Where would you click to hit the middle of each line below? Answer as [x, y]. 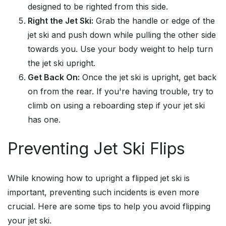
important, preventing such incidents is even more [103, 192]
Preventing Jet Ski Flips [96, 149]
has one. [44, 120]
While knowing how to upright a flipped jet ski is [99, 178]
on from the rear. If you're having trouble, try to [121, 92]
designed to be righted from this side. [98, 7]
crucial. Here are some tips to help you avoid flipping [109, 207]
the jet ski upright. [62, 63]
